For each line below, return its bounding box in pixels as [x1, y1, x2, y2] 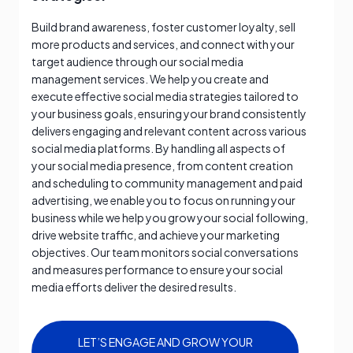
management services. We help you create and [32, 71, 269, 86]
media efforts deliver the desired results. [32, 279, 236, 294]
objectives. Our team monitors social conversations [32, 244, 299, 259]
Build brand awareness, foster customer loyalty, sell [32, 19, 295, 34]
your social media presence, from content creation [32, 158, 293, 173]
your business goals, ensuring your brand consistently [32, 106, 307, 121]
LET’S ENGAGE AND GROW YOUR [77, 334, 253, 349]
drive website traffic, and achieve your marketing [32, 227, 280, 242]
